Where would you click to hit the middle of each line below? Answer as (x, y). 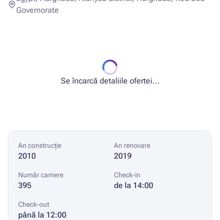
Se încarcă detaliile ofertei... (110, 81)
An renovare (132, 145)
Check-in (127, 175)
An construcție (40, 145)
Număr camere (41, 175)
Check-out (34, 204)
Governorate (37, 10)
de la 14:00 (134, 185)
